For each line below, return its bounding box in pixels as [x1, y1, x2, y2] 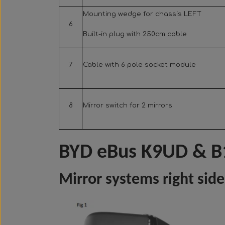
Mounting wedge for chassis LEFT [83, 10, 201, 18]
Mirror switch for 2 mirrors [83, 101, 172, 109]
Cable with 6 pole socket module [83, 61, 196, 69]
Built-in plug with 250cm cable [83, 30, 187, 38]
